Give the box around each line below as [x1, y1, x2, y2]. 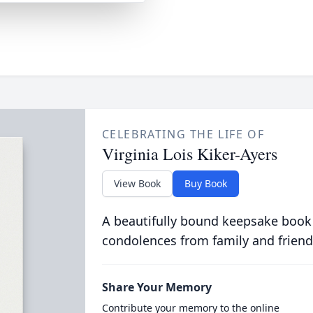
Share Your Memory [101, 279, 212, 295]
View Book [113, 177, 161, 190]
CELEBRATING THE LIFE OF [101, 126, 265, 142]
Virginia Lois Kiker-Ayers [101, 143, 277, 165]
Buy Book [184, 177, 227, 190]
